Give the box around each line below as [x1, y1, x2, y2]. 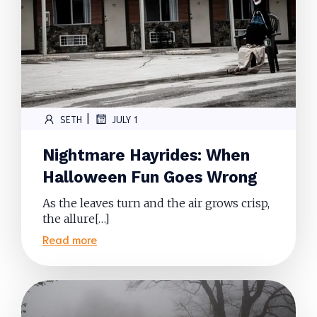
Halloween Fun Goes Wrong [42, 168, 257, 186]
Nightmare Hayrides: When [42, 146, 250, 164]
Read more [42, 231, 97, 246]
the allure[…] [42, 212, 110, 226]
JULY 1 [112, 113, 137, 125]
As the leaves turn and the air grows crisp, [42, 196, 270, 210]
